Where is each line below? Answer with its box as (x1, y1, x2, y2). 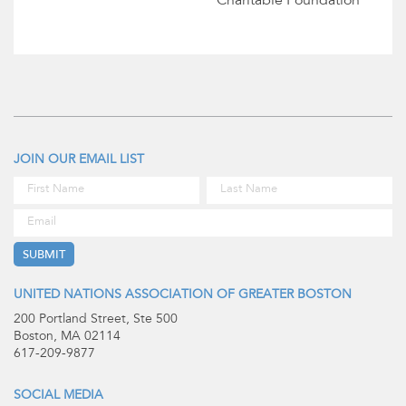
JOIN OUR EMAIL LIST (14, 153, 144, 167)
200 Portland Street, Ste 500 (14, 313, 178, 326)
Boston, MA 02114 (14, 330, 121, 343)
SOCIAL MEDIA (14, 389, 103, 402)
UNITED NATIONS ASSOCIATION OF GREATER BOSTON (14, 288, 352, 302)
